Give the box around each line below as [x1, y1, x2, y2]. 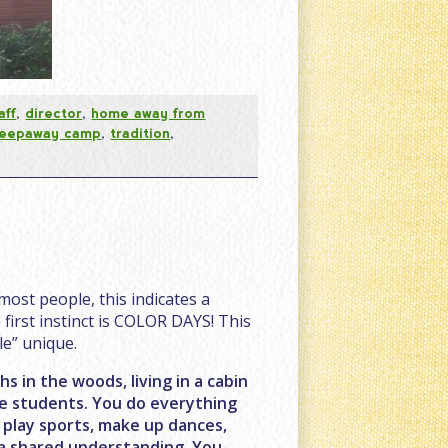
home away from [91, 104, 206, 121]
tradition [110, 124, 171, 141]
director [25, 104, 83, 121]
